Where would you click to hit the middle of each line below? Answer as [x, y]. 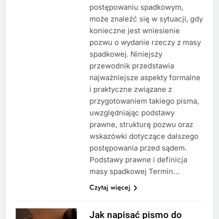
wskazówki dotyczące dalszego [144, 136]
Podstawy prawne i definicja [138, 159]
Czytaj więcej [110, 187]
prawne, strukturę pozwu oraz [141, 124]
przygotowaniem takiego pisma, [144, 101]
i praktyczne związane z [131, 89]
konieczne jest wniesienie [134, 30]
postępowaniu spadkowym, [136, 7]
